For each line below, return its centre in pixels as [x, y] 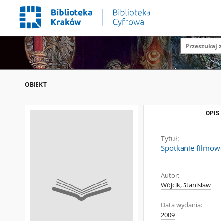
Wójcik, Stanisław [186, 185]
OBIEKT [36, 85]
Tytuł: [170, 138]
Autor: [170, 175]
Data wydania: [182, 205]
